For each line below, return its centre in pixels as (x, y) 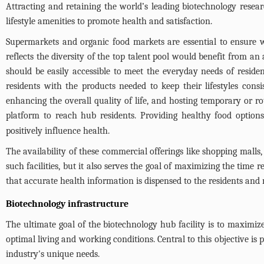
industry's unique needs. (53, 254)
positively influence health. (58, 131)
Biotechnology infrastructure (67, 204)
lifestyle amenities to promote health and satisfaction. (109, 21)
